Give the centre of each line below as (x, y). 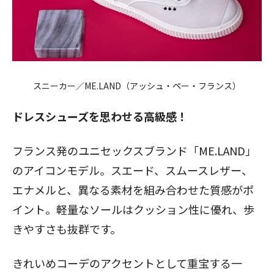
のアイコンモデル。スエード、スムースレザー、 (132, 170)
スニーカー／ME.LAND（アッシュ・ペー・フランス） (137, 86)
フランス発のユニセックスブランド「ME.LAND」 (134, 150)
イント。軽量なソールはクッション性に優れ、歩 (133, 209)
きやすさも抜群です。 (67, 229)
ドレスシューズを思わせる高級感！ (100, 116)
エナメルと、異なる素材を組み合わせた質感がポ (133, 190)
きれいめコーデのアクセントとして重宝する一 (127, 263)
